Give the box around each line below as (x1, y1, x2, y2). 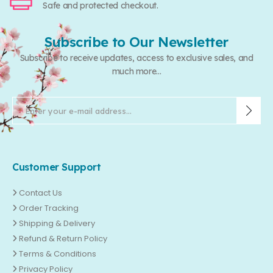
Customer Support (12, 161, 101, 174)
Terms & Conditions (19, 248, 97, 260)
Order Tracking (19, 202, 79, 214)
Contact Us (19, 187, 63, 199)
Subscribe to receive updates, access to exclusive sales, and (19, 52, 253, 64)
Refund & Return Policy (19, 233, 108, 245)
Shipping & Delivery (19, 218, 96, 230)
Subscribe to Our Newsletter (44, 34, 229, 51)
